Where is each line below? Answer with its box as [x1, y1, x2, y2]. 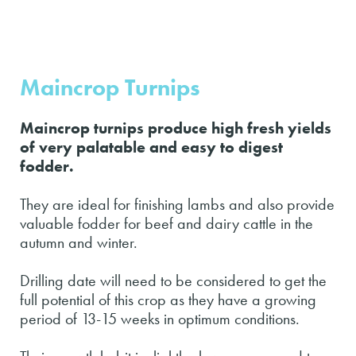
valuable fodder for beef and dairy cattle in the [20, 212, 313, 234]
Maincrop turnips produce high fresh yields [20, 117, 331, 138]
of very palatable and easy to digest [20, 136, 283, 157]
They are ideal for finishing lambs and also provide [20, 193, 335, 215]
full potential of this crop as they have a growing [20, 288, 316, 310]
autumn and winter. [20, 231, 137, 253]
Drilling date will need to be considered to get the [20, 269, 327, 291]
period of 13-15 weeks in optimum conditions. [20, 308, 300, 329]
